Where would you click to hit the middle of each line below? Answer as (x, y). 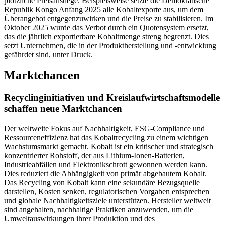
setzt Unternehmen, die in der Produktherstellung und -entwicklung (110, 45)
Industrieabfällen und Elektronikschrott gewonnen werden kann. (106, 165)
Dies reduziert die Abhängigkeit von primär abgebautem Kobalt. (105, 174)
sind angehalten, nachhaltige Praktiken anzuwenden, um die (99, 210)
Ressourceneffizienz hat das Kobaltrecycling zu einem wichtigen (106, 138)
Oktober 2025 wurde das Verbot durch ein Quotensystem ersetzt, (106, 27)
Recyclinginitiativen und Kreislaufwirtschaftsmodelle (112, 98)
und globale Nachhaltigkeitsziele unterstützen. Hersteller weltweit (107, 201)
